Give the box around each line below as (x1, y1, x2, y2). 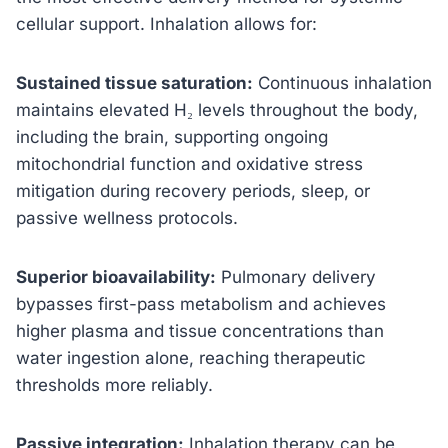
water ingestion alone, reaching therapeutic (16, 347, 366, 368)
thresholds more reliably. (16, 374, 213, 395)
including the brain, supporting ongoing (16, 126, 328, 147)
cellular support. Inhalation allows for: (16, 13, 317, 34)
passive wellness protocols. (16, 207, 238, 228)
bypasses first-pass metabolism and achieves (16, 293, 386, 314)
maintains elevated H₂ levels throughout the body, (16, 99, 418, 120)
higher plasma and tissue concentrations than (16, 320, 384, 341)
